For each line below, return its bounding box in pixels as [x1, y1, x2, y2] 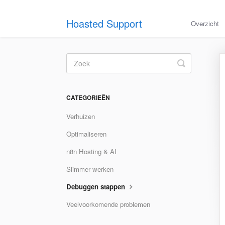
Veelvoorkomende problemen [66, 199, 150, 209]
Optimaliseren [66, 129, 106, 139]
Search [181, 64, 210, 77]
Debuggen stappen [66, 182, 127, 191]
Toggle [181, 56, 208, 69]
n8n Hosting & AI [66, 147, 117, 156]
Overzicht [191, 19, 219, 28]
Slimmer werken [66, 164, 114, 174]
